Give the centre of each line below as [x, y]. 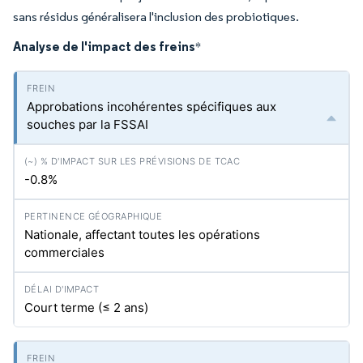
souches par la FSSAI [88, 124]
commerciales [64, 252]
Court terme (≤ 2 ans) [86, 307]
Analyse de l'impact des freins [104, 46]
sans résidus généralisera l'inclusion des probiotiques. [156, 17]
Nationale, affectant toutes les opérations [142, 235]
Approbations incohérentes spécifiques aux [152, 107]
